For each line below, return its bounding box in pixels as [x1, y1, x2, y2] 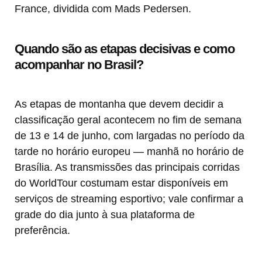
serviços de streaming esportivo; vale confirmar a [15, 193, 243, 205]
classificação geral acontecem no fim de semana [15, 114, 242, 126]
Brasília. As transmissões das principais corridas [15, 161, 240, 174]
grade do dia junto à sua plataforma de [15, 209, 195, 221]
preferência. [15, 225, 70, 237]
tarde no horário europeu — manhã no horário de [15, 146, 244, 158]
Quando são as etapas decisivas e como [15, 42, 235, 57]
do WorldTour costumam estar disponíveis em [15, 177, 228, 189]
